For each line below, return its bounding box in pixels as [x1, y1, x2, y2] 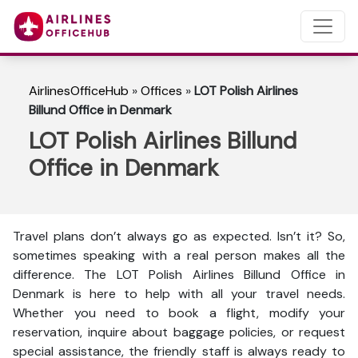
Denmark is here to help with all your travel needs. [13, 285, 345, 302]
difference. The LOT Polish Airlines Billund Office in [13, 266, 345, 283]
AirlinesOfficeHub [29, 82, 129, 99]
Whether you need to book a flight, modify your [13, 304, 345, 321]
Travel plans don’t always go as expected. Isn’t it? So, [13, 228, 345, 245]
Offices [141, 82, 182, 99]
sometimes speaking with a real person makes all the [13, 247, 345, 264]
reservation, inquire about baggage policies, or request [13, 324, 345, 340]
